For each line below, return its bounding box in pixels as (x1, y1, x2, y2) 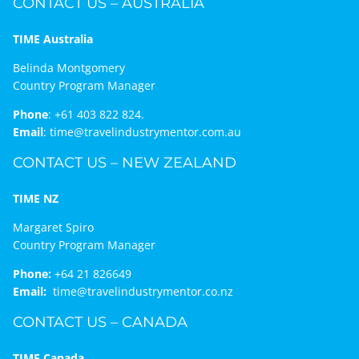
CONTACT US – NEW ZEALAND (12, 154, 236, 172)
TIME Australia (12, 31, 93, 47)
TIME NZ (12, 191, 58, 207)
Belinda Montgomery (12, 60, 125, 76)
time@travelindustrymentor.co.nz (52, 284, 233, 300)
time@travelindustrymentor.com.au (49, 124, 241, 140)
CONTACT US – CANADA (12, 313, 188, 332)
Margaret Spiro (12, 220, 94, 236)
